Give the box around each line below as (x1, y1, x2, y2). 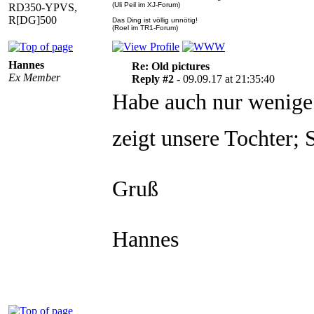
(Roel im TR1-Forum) (112, 24, 178, 32)
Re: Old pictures (131, 60, 210, 72)
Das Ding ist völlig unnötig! (112, 16, 198, 24)
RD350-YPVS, (8, 1, 77, 13)
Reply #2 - (131, 73, 183, 85)
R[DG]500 (8, 14, 57, 26)
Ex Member (8, 71, 60, 83)
